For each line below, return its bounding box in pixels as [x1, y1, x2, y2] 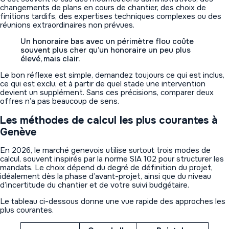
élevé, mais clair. [20, 53, 80, 64]
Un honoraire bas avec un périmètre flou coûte [20, 36, 194, 47]
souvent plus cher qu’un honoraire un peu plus [20, 44, 191, 55]
